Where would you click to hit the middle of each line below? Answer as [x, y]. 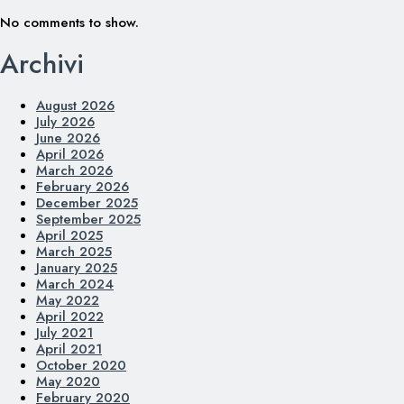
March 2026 [74, 170]
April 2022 [70, 317]
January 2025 [77, 268]
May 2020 [68, 381]
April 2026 [70, 154]
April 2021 [69, 349]
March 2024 [75, 284]
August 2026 [75, 106]
